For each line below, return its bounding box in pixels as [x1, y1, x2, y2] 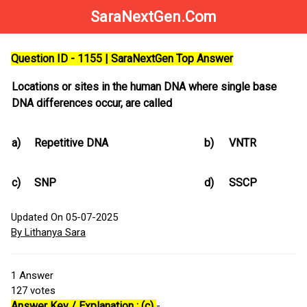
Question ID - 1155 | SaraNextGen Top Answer [11, 52, 233, 66]
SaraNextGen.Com [90, 8, 217, 25]
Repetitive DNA [34, 136, 108, 150]
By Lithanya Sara [11, 226, 86, 239]
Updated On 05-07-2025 [11, 211, 118, 224]
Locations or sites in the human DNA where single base [12, 80, 277, 94]
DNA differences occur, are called [12, 97, 172, 110]
